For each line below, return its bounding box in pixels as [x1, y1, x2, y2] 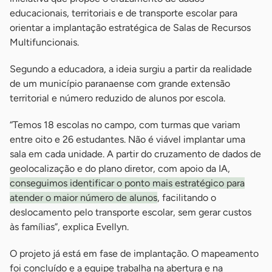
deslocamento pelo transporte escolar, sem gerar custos [10, 206, 251, 218]
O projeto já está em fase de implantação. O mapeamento [10, 248, 259, 259]
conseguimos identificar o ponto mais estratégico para [10, 177, 245, 189]
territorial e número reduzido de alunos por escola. [10, 92, 225, 104]
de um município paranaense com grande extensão [10, 78, 230, 89]
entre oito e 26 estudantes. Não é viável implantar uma [10, 134, 245, 145]
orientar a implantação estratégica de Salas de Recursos [10, 22, 251, 33]
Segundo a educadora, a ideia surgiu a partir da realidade [10, 63, 252, 75]
